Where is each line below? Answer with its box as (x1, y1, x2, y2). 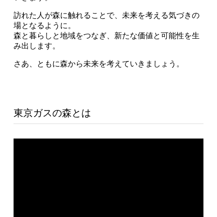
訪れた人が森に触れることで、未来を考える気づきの (14, 11, 200, 19)
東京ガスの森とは (14, 107, 91, 118)
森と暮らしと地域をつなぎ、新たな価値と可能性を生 (14, 31, 200, 40)
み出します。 (14, 41, 60, 50)
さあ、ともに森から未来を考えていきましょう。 (14, 59, 184, 68)
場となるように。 (14, 21, 76, 30)
